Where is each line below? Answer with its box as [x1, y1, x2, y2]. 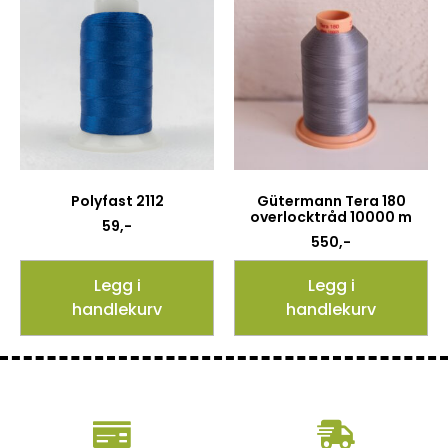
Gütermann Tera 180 [256, 191, 406, 212]
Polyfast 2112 [70, 191, 164, 212]
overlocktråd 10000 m [250, 207, 412, 228]
